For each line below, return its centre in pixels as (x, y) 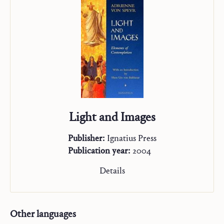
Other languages (43, 214)
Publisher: (86, 138)
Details (112, 171)
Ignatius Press (131, 138)
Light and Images (112, 117)
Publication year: (99, 151)
